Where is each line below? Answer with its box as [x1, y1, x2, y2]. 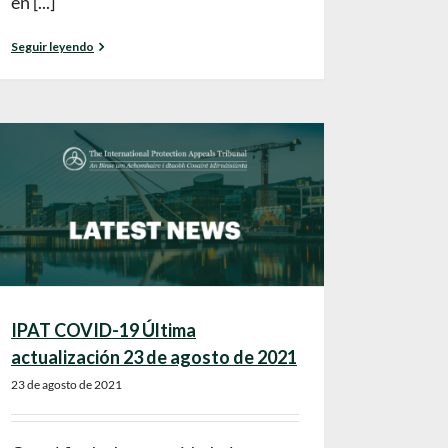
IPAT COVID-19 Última [11, 319, 196, 342]
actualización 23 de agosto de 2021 [11, 346, 297, 369]
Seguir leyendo [11, 39, 94, 55]
